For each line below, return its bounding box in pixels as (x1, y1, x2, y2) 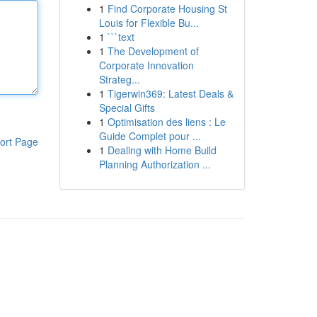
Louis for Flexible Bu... (98, 16, 199, 30)
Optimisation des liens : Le (107, 115, 226, 129)
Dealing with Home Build (107, 143, 217, 157)
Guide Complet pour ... (98, 129, 201, 143)
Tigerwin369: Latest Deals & (107, 86, 234, 100)
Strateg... (98, 72, 140, 86)
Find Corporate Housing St (107, 1, 227, 16)
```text (107, 30, 134, 44)
